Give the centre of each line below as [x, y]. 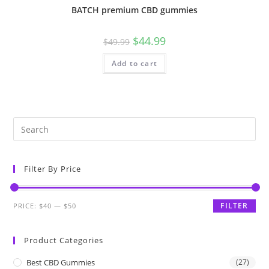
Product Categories [64, 240]
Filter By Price [53, 169]
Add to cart [134, 63]
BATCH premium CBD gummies [134, 10]
